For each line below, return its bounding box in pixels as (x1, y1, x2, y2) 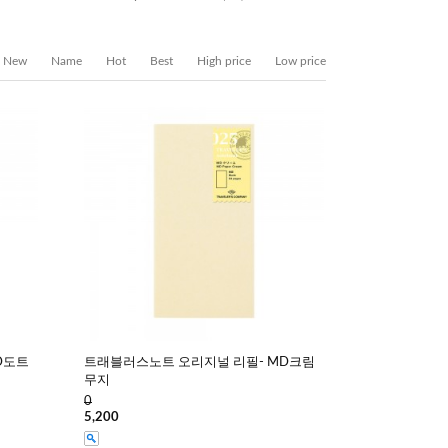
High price (197, 55, 251, 67)
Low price (275, 55, 326, 67)
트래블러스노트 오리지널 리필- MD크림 (84, 356, 315, 369)
